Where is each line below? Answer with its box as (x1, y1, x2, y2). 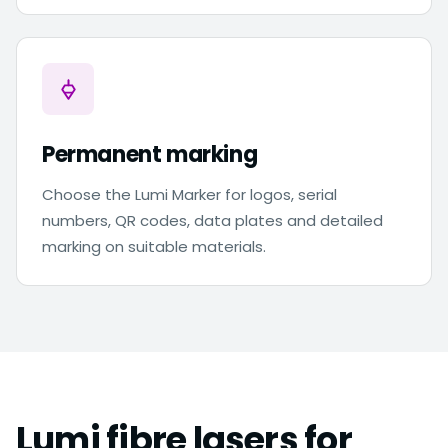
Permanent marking (42, 139, 258, 170)
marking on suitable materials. (42, 236, 266, 257)
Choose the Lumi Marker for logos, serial (42, 184, 337, 205)
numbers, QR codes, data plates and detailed (42, 210, 383, 231)
